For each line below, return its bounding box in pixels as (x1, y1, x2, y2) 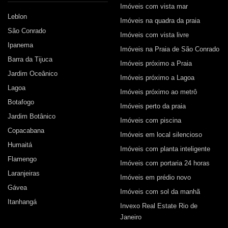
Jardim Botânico (7, 112, 55, 120)
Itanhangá (7, 198, 37, 206)
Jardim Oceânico (7, 70, 58, 77)
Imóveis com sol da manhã (120, 188, 200, 195)
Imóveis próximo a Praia (120, 60, 192, 67)
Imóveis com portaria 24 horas (120, 159, 210, 167)
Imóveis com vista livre (120, 31, 189, 39)
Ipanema (7, 41, 33, 49)
